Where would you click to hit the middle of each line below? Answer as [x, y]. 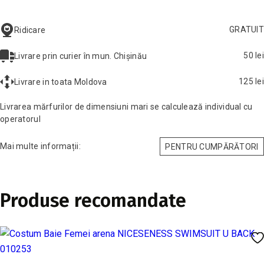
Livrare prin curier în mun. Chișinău [81, 56]
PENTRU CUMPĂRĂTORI [212, 146]
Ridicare [30, 30]
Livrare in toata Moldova [61, 82]
